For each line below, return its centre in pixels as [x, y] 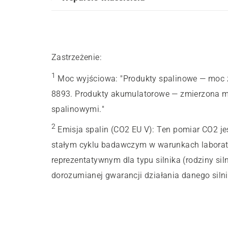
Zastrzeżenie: [76, 58]
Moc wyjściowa [87, 79]
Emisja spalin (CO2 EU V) [105, 130]
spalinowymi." [78, 109]
